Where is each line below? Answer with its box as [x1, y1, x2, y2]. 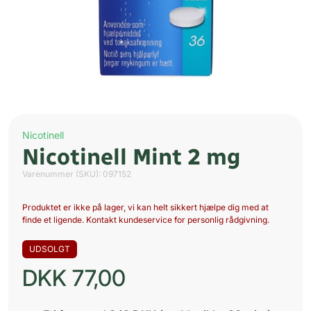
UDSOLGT [29, 244, 70, 255]
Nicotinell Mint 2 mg [22, 144, 241, 171]
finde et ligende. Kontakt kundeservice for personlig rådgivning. [22, 215, 269, 226]
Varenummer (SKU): [22, 169, 103, 180]
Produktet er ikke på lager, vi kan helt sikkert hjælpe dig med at [22, 202, 269, 213]
